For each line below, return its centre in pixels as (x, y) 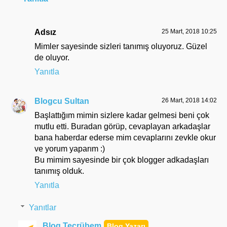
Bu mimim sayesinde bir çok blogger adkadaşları (122, 160)
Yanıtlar (42, 207)
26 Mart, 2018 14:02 (189, 100)
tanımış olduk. (59, 171)
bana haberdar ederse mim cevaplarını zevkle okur (125, 137)
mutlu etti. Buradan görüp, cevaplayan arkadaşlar (122, 126)
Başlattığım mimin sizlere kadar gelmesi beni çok (122, 115)
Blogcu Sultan (62, 101)
